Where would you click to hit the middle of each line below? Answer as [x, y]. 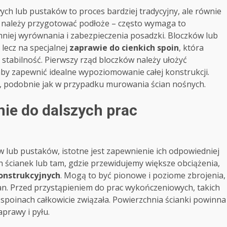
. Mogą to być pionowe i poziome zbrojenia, [143, 176]
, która [191, 48]
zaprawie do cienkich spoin [124, 48]
